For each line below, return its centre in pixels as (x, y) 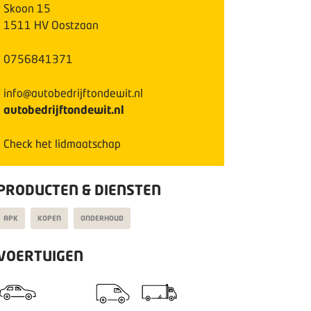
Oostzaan (75, 25)
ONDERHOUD (102, 218)
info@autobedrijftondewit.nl (73, 93)
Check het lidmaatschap (62, 143)
